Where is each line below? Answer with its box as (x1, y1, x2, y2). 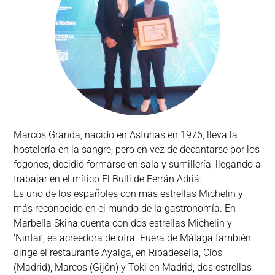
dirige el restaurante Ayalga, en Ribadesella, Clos (14, 247, 223, 258)
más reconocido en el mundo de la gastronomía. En (14, 203, 236, 214)
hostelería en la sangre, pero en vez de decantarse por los (14, 144, 260, 155)
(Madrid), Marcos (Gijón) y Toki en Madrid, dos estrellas (14, 261, 252, 273)
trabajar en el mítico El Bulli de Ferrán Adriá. (14, 173, 203, 185)
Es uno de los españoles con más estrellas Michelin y (14, 188, 244, 199)
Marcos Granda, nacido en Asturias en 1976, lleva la (14, 129, 238, 141)
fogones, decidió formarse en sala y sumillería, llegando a (14, 158, 261, 170)
